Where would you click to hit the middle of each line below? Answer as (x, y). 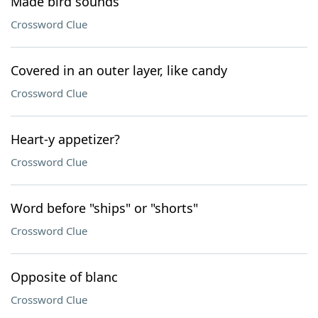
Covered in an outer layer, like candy (119, 70)
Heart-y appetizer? (65, 139)
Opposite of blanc (64, 277)
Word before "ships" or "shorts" (104, 208)
